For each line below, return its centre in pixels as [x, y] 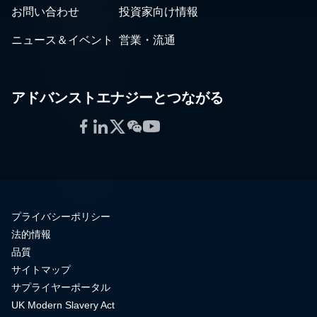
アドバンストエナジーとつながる [117, 98]
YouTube [175, 126]
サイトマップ [41, 270]
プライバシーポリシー [61, 217]
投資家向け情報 [158, 12]
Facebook [111, 126]
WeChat [156, 126]
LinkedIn [123, 126]
